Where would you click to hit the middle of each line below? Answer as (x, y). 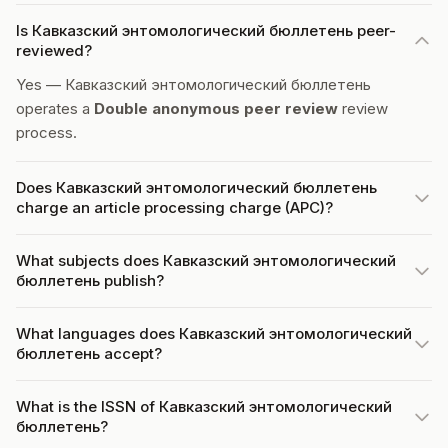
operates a (55, 108)
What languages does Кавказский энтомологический (214, 333)
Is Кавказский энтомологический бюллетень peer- (206, 30)
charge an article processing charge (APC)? (174, 207)
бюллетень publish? (90, 280)
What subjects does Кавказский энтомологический (206, 260)
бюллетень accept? (89, 353)
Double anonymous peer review (216, 108)
